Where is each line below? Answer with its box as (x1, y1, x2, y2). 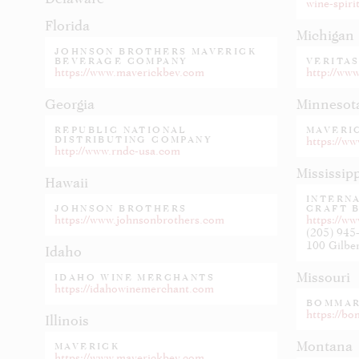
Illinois (45, 312, 89, 329)
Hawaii (45, 174, 88, 191)
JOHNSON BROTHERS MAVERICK (54, 46, 256, 57)
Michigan (296, 26, 354, 43)
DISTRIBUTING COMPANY (54, 134, 212, 145)
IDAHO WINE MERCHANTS (54, 272, 215, 283)
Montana (296, 337, 353, 354)
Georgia (45, 95, 95, 112)
